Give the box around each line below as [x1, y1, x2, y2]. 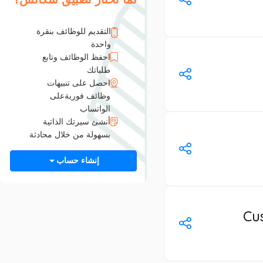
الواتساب [80, 103, 110, 114]
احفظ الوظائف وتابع [42, 51, 110, 62]
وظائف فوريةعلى [50, 90, 110, 101]
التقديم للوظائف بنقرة [36, 25, 111, 36]
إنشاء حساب [56, 155, 100, 166]
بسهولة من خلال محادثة [29, 129, 110, 140]
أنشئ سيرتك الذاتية [43, 116, 110, 127]
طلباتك [87, 64, 110, 75]
